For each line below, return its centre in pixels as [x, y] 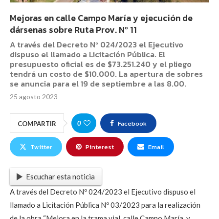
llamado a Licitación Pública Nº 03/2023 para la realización [105, 205]
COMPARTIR [37, 124]
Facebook [132, 124]
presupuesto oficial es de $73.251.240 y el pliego [101, 64]
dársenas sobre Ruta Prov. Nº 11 [73, 30]
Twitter [41, 147]
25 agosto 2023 [34, 97]
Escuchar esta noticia [60, 176]
